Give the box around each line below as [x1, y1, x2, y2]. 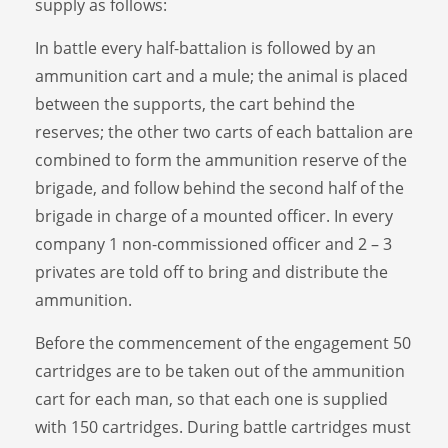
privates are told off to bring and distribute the [35, 260, 388, 283]
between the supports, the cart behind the [35, 92, 355, 115]
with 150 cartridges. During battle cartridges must [35, 415, 411, 438]
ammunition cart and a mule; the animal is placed [35, 64, 408, 87]
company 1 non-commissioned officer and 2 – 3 [35, 232, 392, 255]
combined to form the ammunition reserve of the [35, 148, 407, 171]
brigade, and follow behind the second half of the [35, 176, 404, 199]
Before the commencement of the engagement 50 [35, 331, 411, 354]
